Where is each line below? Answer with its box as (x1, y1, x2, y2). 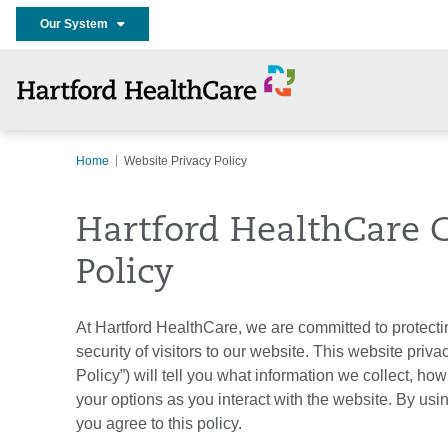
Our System (40, 17, 117, 32)
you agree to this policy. (76, 415, 246, 432)
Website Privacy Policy (124, 154, 247, 168)
